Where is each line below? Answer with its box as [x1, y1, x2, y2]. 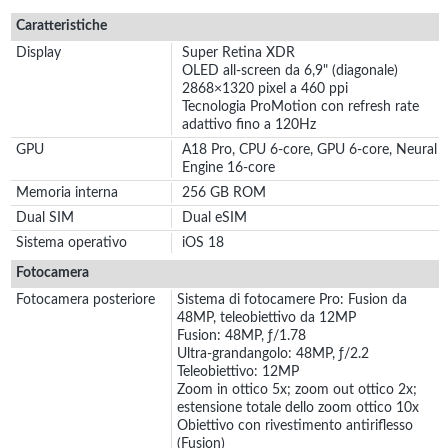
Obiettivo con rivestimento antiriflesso [177, 419, 413, 434]
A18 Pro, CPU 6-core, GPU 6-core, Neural [182, 143, 437, 158]
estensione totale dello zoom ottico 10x [177, 401, 419, 416]
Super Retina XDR [182, 46, 295, 61]
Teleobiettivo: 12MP [177, 365, 299, 380]
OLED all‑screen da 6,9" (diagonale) [182, 64, 398, 79]
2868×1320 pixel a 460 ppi [182, 82, 348, 97]
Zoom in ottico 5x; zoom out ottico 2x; [177, 383, 417, 398]
